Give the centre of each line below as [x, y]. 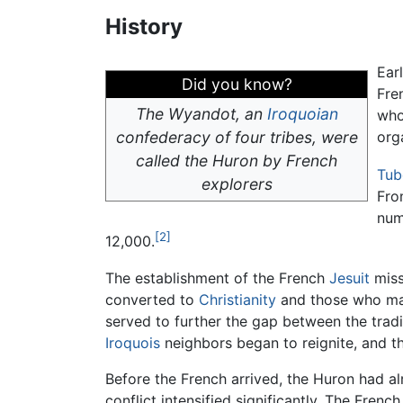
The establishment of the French [217, 278]
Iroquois [133, 342]
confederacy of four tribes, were [237, 138]
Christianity [237, 299]
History [144, 27]
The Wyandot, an [201, 114]
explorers [237, 184]
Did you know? [237, 85]
